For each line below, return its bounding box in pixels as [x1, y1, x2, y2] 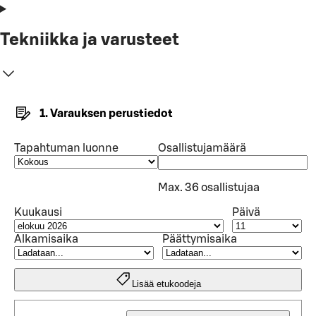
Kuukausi [14, 206, 62, 218]
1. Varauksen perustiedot [39, 107, 173, 119]
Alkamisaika [14, 233, 78, 245]
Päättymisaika [162, 233, 237, 245]
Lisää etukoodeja [132, 278, 201, 289]
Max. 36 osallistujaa [158, 181, 260, 193]
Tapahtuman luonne [14, 142, 119, 154]
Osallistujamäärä [158, 142, 246, 154]
